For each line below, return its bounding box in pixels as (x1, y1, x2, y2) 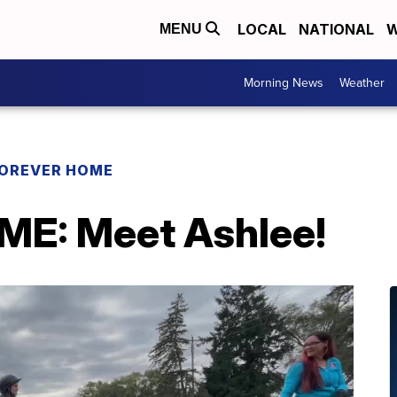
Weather (339, 73, 385, 92)
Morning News (244, 73, 323, 92)
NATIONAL (299, 20, 374, 39)
